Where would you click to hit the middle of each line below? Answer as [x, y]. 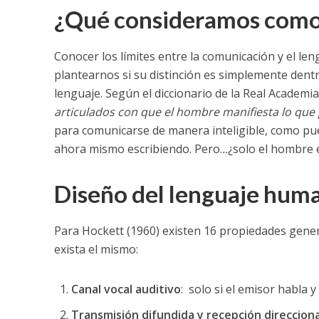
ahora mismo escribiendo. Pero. [138, 148]
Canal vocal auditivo [126, 289]
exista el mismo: [96, 249]
